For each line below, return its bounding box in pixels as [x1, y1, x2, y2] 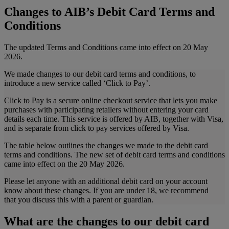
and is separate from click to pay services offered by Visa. [4, 123, 189, 132]
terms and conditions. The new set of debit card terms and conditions [4, 150, 225, 159]
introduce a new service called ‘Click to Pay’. [4, 78, 150, 87]
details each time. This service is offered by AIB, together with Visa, [4, 114, 223, 123]
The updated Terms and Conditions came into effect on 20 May [4, 42, 208, 52]
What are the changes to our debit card [4, 214, 209, 228]
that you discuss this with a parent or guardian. [4, 195, 155, 204]
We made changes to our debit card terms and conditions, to [4, 69, 196, 78]
